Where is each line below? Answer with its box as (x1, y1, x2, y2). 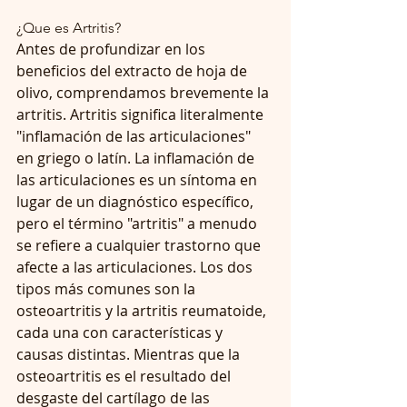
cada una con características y (16, 322, 226, 342)
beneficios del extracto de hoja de (16, 60, 251, 81)
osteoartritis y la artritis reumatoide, (16, 300, 270, 321)
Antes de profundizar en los (16, 38, 209, 59)
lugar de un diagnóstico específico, (16, 191, 257, 212)
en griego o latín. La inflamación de (16, 147, 258, 168)
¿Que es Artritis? (16, 18, 124, 36)
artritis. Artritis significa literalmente (16, 104, 267, 124)
